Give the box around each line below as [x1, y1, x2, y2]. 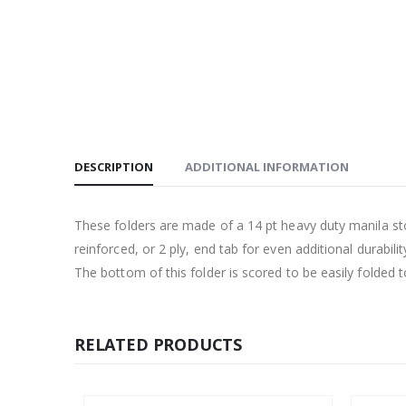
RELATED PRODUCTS [74, 333, 243, 356]
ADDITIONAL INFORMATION [185, 159, 349, 176]
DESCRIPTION [74, 159, 153, 176]
